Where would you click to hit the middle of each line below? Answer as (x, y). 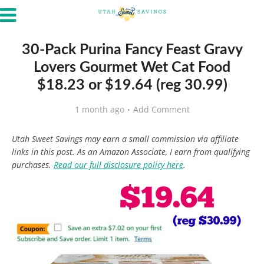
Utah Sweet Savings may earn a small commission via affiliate (125, 139)
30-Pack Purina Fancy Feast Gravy (132, 50)
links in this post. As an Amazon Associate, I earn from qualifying (131, 152)
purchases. (33, 165)
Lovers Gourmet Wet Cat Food (132, 67)
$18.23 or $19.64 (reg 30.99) (132, 85)
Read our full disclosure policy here (118, 165)
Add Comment (161, 109)
